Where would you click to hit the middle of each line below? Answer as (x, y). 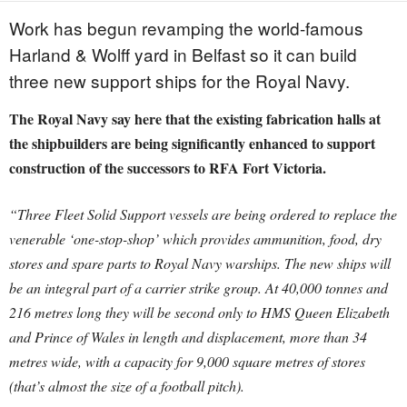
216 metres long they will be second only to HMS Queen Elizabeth (199, 313)
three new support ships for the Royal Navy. (179, 81)
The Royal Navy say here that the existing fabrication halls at (195, 119)
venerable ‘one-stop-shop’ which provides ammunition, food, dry (195, 239)
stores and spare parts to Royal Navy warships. (147, 263)
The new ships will (338, 263)
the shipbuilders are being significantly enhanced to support (192, 144)
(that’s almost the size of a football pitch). (127, 386)
